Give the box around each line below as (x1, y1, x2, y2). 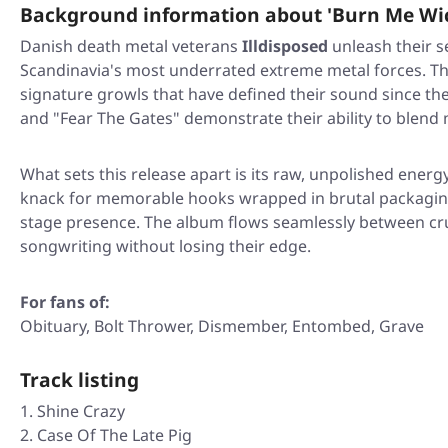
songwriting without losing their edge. (20, 235, 311, 258)
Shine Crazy (37, 400, 125, 423)
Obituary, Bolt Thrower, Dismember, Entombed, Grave (20, 315, 424, 338)
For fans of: (20, 291, 110, 314)
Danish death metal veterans (20, 35, 242, 58)
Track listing (20, 366, 139, 394)
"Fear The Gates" (53, 107, 180, 130)
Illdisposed (242, 35, 328, 58)
